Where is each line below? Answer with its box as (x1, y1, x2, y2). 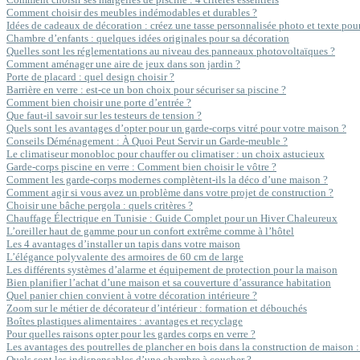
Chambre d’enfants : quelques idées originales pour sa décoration (6, 32, 289, 44)
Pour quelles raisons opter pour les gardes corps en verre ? (6, 328, 256, 340)
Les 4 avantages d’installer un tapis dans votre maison (6, 238, 240, 250)
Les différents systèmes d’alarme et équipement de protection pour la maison (6, 264, 337, 276)
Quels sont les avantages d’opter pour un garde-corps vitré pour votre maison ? (6, 122, 346, 134)
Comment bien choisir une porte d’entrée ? (6, 96, 191, 108)
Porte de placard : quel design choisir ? (6, 71, 174, 83)
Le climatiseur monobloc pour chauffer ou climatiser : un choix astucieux (6, 148, 325, 160)
